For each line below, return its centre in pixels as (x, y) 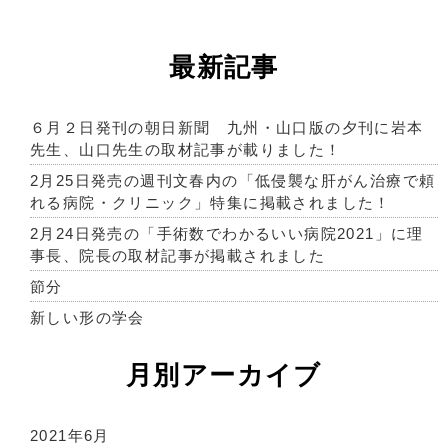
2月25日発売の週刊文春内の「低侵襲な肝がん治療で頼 (233, 180)
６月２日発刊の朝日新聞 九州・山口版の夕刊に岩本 (227, 127)
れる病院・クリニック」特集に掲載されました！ (210, 202)
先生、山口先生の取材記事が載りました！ (186, 149)
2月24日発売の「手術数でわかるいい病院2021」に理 (227, 233)
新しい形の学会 (87, 317)
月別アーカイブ (224, 375)
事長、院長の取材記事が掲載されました (178, 255)
